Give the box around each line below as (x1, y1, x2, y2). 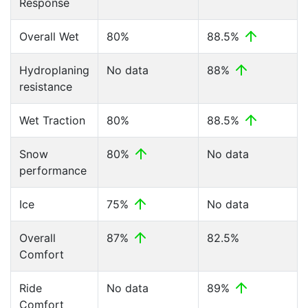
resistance (19, 80, 72, 93)
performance (19, 164, 87, 177)
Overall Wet (19, 30, 79, 43)
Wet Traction (19, 113, 85, 127)
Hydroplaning (19, 63, 89, 77)
